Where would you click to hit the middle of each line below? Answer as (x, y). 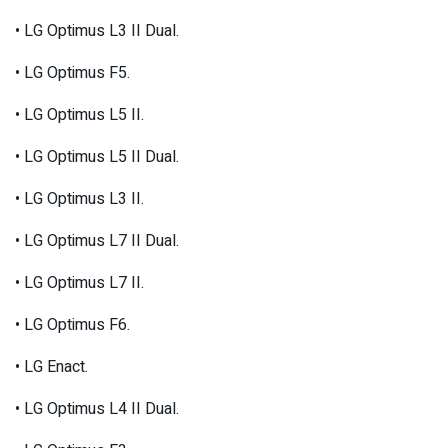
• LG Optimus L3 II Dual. (97, 30)
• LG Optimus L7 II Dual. (97, 240)
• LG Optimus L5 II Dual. (97, 156)
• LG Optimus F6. (72, 324)
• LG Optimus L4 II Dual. (97, 408)
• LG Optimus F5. (72, 72)
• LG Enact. (51, 366)
